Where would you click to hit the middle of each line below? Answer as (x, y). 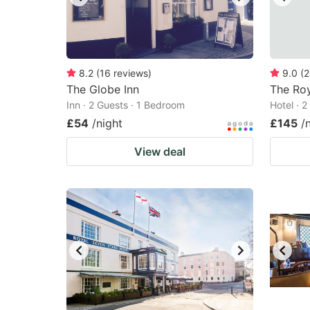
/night (107, 123)
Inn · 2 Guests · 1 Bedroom (126, 105)
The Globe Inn (103, 89)
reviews (131, 73)
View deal (160, 152)
